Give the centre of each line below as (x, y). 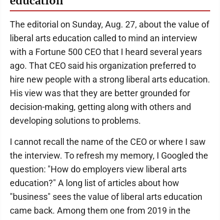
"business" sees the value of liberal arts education (106, 196)
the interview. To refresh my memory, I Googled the (109, 155)
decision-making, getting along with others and (100, 107)
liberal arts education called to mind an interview (104, 38)
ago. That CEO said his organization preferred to (103, 65)
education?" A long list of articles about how (95, 183)
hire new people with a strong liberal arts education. (110, 79)
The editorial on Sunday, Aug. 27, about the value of (110, 24)
